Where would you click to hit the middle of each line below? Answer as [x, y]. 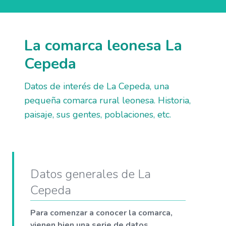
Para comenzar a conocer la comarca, [101, 213]
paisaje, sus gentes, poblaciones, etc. [98, 114]
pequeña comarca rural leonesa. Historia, [107, 100]
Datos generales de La [91, 174]
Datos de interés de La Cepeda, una [97, 86]
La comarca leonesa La [103, 45]
